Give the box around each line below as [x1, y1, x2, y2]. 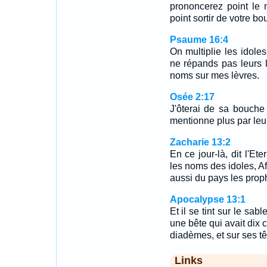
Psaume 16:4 [169, 35, 228, 45]
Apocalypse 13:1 [169, 194, 246, 204]
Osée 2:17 [169, 92, 215, 102]
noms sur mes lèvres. [169, 70, 259, 80]
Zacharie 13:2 [169, 137, 231, 147]
